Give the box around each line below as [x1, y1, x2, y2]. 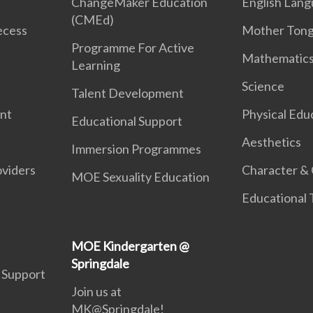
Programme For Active [71, 40, 195, 55]
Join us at [71, 284, 122, 299]
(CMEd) [71, 12, 115, 27]
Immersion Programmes [71, 141, 202, 156]
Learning [71, 57, 121, 73]
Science [241, 78, 284, 94]
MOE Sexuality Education [71, 169, 210, 184]
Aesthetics [241, 134, 301, 150]
